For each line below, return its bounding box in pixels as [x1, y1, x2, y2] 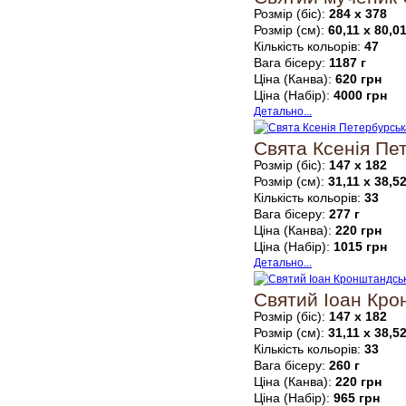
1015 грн [333, 238, 387, 254]
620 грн [335, 71, 382, 86]
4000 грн [333, 87, 387, 102]
